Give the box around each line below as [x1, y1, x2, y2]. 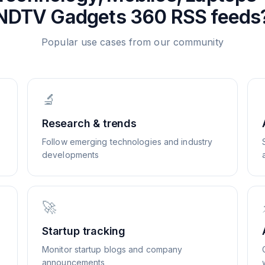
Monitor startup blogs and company [42, 244, 183, 254]
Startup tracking [42, 225, 126, 237]
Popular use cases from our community [41, 36, 224, 48]
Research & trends [42, 117, 137, 130]
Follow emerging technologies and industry [42, 137, 213, 147]
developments [42, 150, 99, 160]
